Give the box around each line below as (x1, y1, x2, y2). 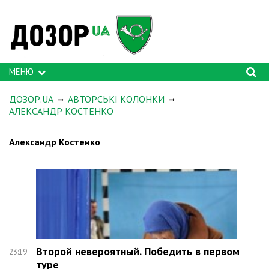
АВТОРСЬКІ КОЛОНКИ (68, 93, 165, 105)
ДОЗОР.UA (9, 93, 53, 105)
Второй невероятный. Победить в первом (36, 244, 240, 259)
